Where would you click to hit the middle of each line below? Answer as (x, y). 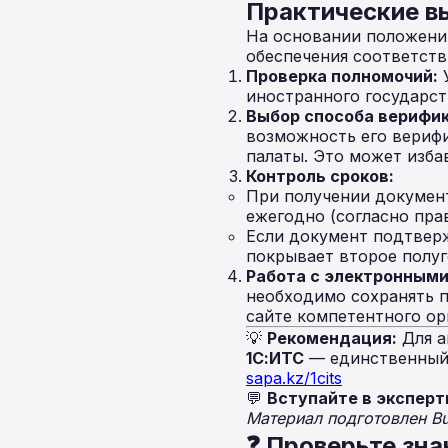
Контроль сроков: (320, 176)
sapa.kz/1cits (294, 378)
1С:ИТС (275, 358)
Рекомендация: (332, 338)
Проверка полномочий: (342, 76)
